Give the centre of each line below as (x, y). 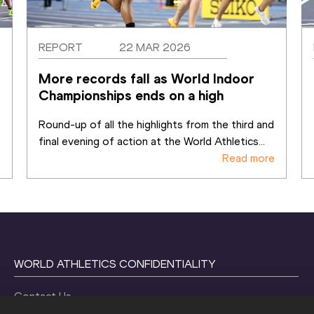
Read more (248, 158)
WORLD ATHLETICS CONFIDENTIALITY (115, 264)
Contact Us (43, 296)
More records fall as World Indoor (147, 78)
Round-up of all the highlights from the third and (157, 124)
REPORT (61, 47)
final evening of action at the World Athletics (149, 141)
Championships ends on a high (131, 95)
